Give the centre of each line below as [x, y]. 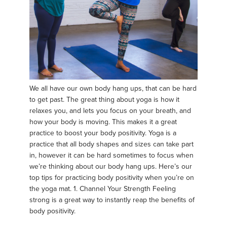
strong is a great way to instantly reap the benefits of [112, 200]
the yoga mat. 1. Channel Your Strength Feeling [103, 188]
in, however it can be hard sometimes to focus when [111, 155]
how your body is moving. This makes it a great [103, 122]
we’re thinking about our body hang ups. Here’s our [111, 166]
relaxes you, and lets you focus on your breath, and [110, 110]
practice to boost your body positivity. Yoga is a [103, 133]
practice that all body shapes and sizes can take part [111, 144]
